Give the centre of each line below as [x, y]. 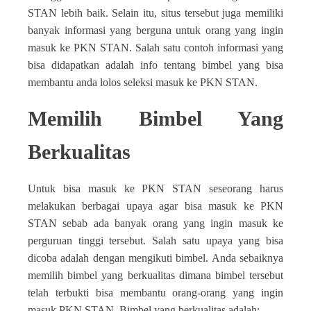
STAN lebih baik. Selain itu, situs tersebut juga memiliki [155, 13]
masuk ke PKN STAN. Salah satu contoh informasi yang [155, 48]
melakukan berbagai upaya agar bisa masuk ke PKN [155, 206]
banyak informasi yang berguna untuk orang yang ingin [155, 30]
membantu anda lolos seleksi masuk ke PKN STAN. [143, 82]
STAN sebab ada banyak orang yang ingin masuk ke [155, 223]
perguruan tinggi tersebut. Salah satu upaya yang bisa [155, 241]
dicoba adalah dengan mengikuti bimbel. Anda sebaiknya [155, 258]
